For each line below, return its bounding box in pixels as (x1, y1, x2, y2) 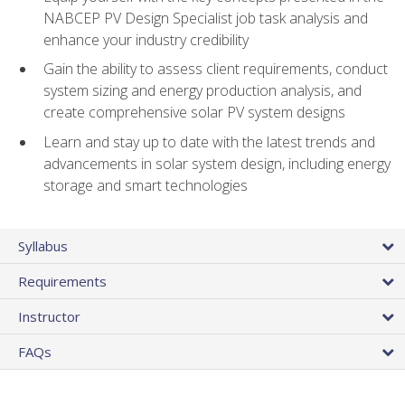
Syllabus (18, 236, 68, 255)
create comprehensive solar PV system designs (43, 102, 345, 123)
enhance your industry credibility (43, 29, 249, 50)
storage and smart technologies (43, 174, 248, 195)
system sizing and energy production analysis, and (43, 80, 362, 101)
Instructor (18, 306, 80, 325)
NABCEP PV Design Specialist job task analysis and (43, 7, 368, 28)
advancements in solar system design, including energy (43, 153, 391, 174)
